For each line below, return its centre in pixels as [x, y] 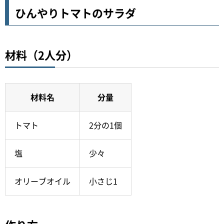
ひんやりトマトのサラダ [75, 13]
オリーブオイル [42, 181]
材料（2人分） [41, 55]
